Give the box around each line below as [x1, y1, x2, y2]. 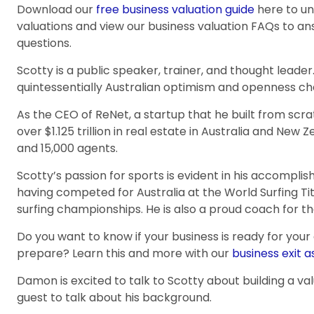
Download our [17, 1, 96, 18]
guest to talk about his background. [17, 289, 212, 306]
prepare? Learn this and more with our [17, 245, 232, 261]
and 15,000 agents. [17, 140, 118, 156]
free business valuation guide [96, 1, 254, 18]
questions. [17, 35, 71, 51]
